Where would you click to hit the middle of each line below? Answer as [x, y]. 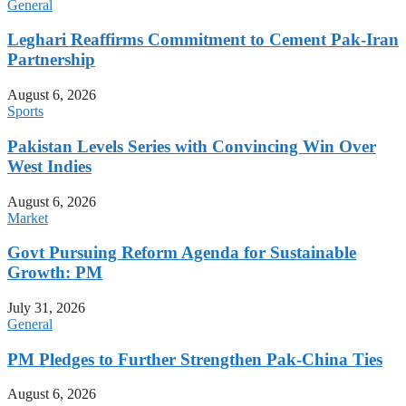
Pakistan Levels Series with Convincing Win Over [192, 146]
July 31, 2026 [46, 308]
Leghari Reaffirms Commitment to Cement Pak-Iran [203, 40]
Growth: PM [55, 273]
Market [28, 217]
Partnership [51, 60]
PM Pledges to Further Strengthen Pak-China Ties [195, 359]
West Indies [49, 166]
